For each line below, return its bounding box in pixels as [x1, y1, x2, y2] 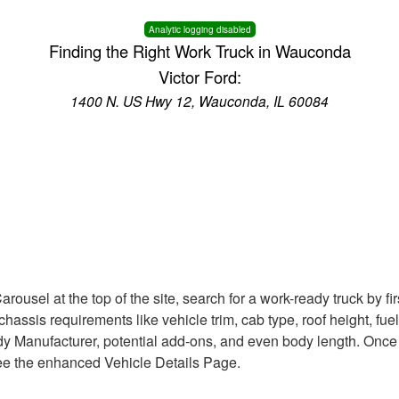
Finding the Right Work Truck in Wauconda [48, 39, 351, 62]
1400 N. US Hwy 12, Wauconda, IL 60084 [70, 91, 329, 110]
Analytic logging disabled [148, 23, 251, 36]
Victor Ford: [158, 65, 241, 88]
